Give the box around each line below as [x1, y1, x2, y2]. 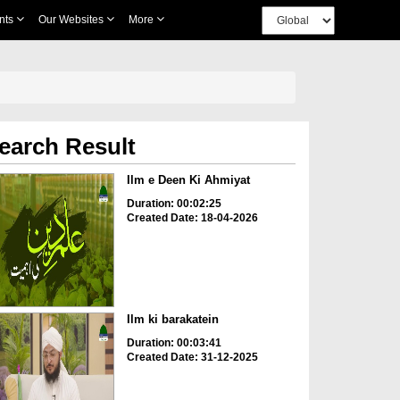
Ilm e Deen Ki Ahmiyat [126, 173, 250, 187]
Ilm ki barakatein [126, 312, 219, 327]
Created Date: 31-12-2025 [126, 351, 258, 364]
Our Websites [37, 13, 106, 26]
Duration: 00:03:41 [126, 337, 221, 350]
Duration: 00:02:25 [126, 197, 221, 210]
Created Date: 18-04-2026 [126, 212, 258, 224]
